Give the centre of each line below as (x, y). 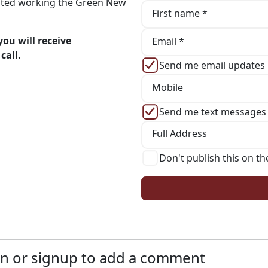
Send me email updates (212, 66)
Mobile (167, 87)
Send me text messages (213, 112)
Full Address (179, 134)
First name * (179, 13)
